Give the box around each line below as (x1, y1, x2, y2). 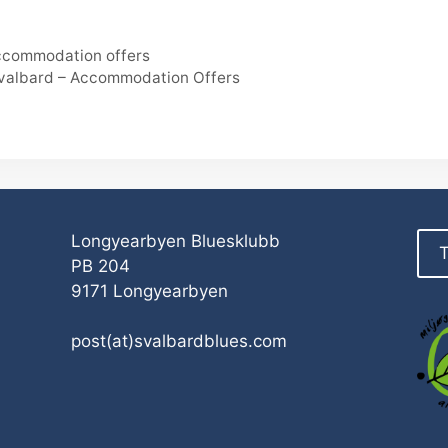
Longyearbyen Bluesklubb (70, 230, 280, 251)
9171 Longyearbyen (70, 280, 228, 301)
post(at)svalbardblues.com (70, 331, 287, 352)
